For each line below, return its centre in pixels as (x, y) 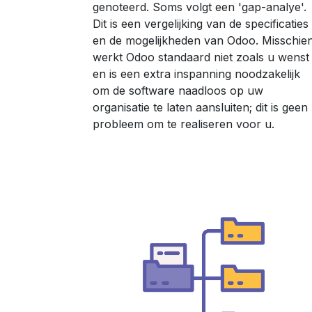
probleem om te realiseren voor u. (184, 124)
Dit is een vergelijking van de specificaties (201, 24)
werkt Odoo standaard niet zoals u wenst (201, 57)
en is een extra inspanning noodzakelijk (196, 74)
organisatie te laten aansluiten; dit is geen (200, 107)
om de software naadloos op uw (178, 91)
